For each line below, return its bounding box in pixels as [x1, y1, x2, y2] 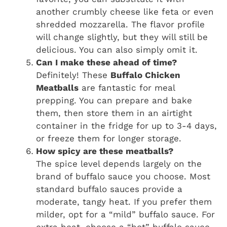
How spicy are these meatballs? [36, 146, 173, 157]
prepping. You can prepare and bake [36, 95, 192, 106]
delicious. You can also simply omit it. [36, 45, 198, 55]
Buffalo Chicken [110, 70, 180, 81]
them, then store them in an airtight [36, 108, 192, 119]
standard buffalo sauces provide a [36, 184, 182, 195]
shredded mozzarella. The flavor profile [36, 19, 205, 30]
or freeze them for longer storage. [36, 133, 181, 144]
